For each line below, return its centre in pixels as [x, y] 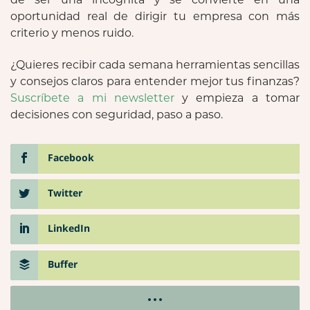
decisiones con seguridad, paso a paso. [117, 114]
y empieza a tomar [237, 98]
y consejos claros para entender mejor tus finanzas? [155, 81]
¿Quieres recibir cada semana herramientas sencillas [155, 64]
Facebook [71, 157]
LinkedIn [69, 228]
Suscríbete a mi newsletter [92, 98]
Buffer [63, 264]
